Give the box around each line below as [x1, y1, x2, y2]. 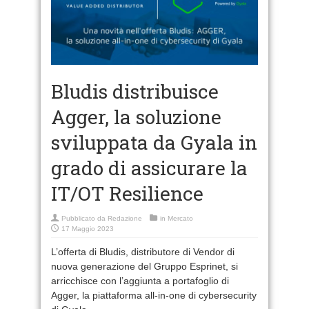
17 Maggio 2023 [61, 224, 114, 232]
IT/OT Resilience [51, 180, 203, 206]
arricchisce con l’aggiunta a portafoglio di [51, 275, 229, 286]
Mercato [168, 214, 193, 222]
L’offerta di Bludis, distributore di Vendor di [51, 246, 235, 257]
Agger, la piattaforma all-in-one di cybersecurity [51, 289, 257, 301]
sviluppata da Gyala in [51, 129, 257, 155]
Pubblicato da [61, 214, 108, 222]
